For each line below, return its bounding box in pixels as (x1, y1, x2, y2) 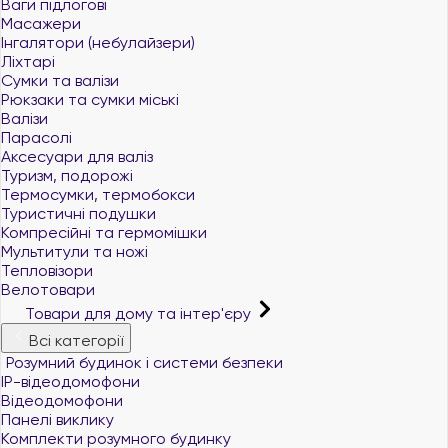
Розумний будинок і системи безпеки (2, 352, 283, 372)
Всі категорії (29, 330, 123, 350)
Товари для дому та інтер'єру (21, 303, 255, 323)
